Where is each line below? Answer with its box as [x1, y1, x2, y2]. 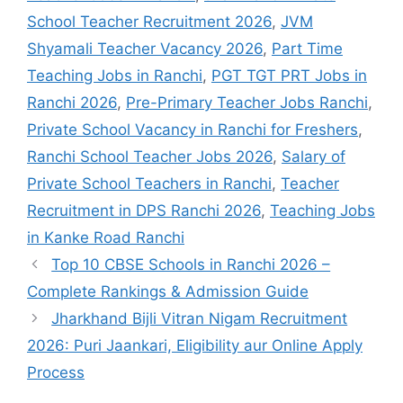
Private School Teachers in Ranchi [27, 174, 272, 193]
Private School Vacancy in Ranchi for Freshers [27, 120, 358, 139]
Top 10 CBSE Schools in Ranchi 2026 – [51, 255, 331, 273]
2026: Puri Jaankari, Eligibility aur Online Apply [27, 336, 363, 354]
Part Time [272, 39, 343, 58]
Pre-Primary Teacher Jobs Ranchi [126, 93, 368, 112]
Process [27, 363, 85, 381]
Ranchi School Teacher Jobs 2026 [27, 147, 273, 166]
